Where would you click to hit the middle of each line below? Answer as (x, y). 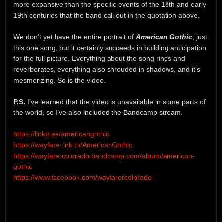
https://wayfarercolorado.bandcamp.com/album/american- (104, 155)
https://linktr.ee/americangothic (61, 134)
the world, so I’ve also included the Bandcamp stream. (98, 113)
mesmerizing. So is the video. (59, 81)
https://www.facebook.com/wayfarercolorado (83, 177)
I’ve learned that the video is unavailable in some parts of (115, 102)
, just (200, 37)
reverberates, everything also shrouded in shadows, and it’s (107, 70)
